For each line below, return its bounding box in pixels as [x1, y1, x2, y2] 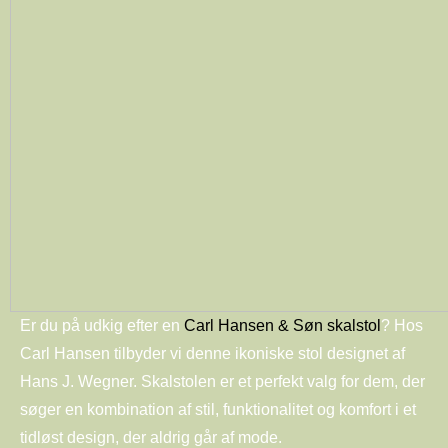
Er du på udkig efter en [20, 316, 184, 334]
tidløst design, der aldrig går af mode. [20, 428, 282, 446]
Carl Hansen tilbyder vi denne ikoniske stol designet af [20, 344, 405, 362]
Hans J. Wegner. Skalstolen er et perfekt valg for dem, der [20, 372, 425, 390]
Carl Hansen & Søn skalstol [184, 316, 381, 334]
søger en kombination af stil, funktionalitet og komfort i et [20, 400, 416, 418]
